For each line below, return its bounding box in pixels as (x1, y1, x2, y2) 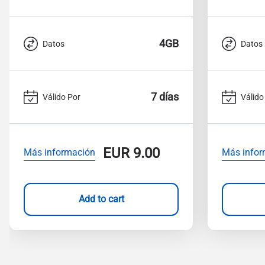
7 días (151, 91, 179, 103)
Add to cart (78, 193, 124, 205)
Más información (24, 146, 95, 158)
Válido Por (43, 92, 80, 102)
